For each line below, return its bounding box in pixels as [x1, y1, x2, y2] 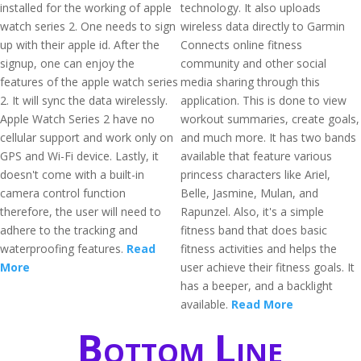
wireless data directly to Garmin [180, 19, 345, 34]
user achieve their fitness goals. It [180, 259, 355, 275]
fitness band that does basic [180, 222, 327, 238]
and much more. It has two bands [180, 130, 356, 145]
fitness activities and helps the [180, 241, 337, 256]
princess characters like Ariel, [180, 167, 330, 182]
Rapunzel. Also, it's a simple [180, 204, 324, 219]
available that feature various [180, 148, 332, 164]
